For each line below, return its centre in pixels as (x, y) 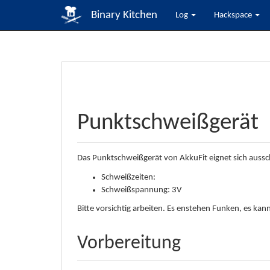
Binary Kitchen (124, 15)
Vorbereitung (129, 243)
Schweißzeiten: (128, 177)
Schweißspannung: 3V (142, 190)
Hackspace (234, 15)
